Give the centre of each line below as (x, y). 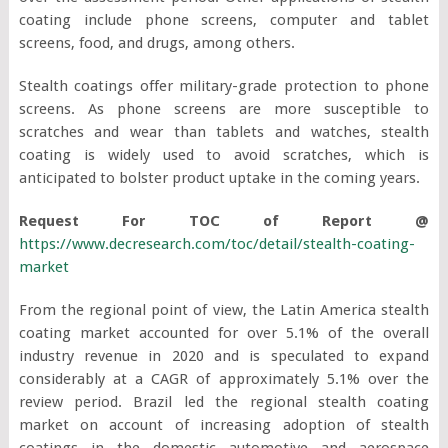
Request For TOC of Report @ (224, 220)
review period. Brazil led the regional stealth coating (224, 401)
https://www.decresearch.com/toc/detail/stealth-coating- (216, 243)
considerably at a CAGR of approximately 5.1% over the (224, 378)
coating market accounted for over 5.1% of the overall (224, 332)
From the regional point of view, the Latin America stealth (224, 309)
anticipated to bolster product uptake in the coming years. (219, 177)
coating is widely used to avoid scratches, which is (224, 154)
